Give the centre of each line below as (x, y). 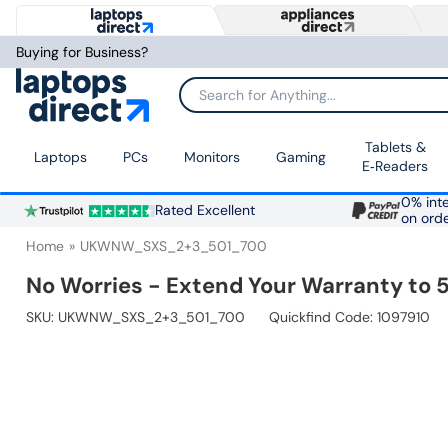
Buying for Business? (82, 52)
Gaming (301, 156)
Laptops (60, 156)
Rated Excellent (204, 211)
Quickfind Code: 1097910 (349, 317)
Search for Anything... (248, 101)
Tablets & (395, 147)
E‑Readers (395, 166)
